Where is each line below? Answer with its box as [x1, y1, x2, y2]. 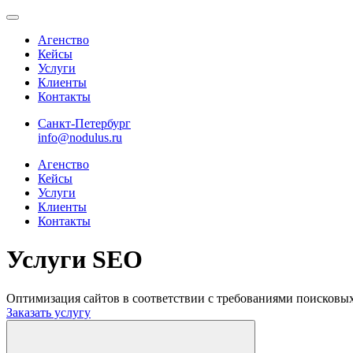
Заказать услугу [6, 305, 91, 319]
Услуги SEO [6, 245, 143, 274]
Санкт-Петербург [38, 117, 131, 130]
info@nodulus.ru [38, 131, 122, 144]
